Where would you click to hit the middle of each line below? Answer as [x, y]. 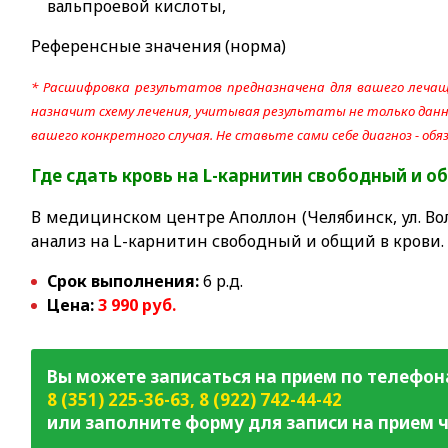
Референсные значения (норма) [159, 46]
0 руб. [153, 305]
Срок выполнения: [123, 281]
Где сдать [77, 175]
